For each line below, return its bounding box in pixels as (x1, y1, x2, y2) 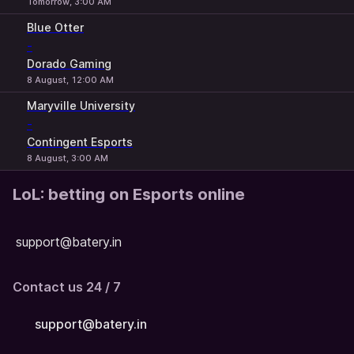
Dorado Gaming (27, 57, 111, 70)
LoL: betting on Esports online (13, 185, 245, 204)
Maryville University (27, 99, 135, 112)
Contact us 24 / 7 (13, 279, 121, 296)
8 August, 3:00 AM (27, 153, 108, 164)
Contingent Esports (27, 135, 133, 149)
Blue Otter (27, 21, 84, 34)
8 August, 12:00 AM (27, 74, 114, 85)
